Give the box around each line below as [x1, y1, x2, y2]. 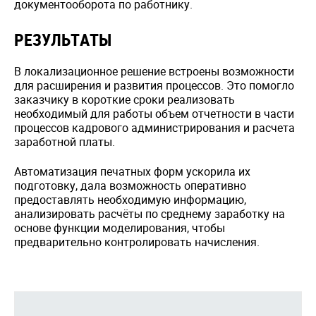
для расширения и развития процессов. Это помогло [14, 78, 294, 93]
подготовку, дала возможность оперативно [14, 178, 246, 193]
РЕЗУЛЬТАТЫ [14, 28, 111, 51]
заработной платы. [14, 134, 115, 150]
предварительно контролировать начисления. [14, 234, 260, 250]
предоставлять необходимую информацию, [14, 192, 246, 207]
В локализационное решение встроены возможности [14, 63, 294, 79]
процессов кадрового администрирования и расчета [14, 120, 295, 135]
